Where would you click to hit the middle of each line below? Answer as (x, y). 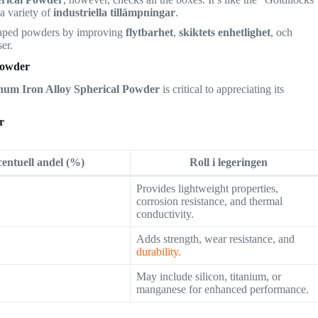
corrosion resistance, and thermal (210, 202)
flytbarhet (150, 32)
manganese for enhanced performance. (223, 290)
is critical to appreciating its (222, 89)
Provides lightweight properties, (208, 189)
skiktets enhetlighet (225, 32)
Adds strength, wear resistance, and (216, 239)
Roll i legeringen (229, 163)
